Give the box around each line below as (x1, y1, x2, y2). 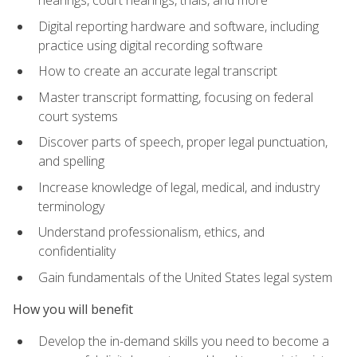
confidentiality (38, 242, 116, 261)
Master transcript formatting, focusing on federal (38, 88, 313, 106)
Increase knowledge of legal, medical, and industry (38, 178, 320, 196)
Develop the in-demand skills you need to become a (38, 332, 329, 351)
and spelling (38, 152, 104, 171)
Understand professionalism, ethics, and (38, 223, 265, 241)
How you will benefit (13, 300, 133, 319)
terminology (38, 197, 104, 215)
